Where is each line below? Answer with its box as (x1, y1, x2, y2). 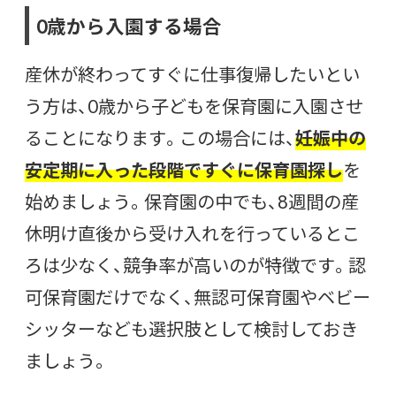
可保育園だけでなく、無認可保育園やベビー (25, 284, 370, 310)
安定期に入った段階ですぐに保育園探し (25, 156, 343, 183)
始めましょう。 (25, 188, 144, 215)
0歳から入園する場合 (36, 11, 222, 41)
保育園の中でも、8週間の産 (144, 188, 359, 215)
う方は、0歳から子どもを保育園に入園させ (25, 93, 363, 119)
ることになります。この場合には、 (25, 125, 295, 151)
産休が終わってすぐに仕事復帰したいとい (25, 61, 360, 88)
